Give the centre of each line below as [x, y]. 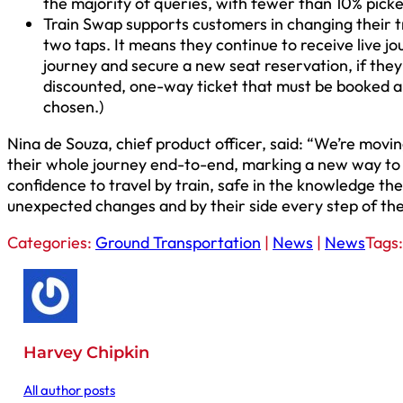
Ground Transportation [178, 243]
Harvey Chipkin [86, 353]
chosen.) [73, 107]
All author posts [69, 390]
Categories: [51, 243]
